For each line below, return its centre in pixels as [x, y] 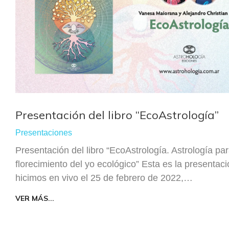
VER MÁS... [35, 198]
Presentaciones [44, 132]
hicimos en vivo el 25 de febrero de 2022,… [104, 178]
